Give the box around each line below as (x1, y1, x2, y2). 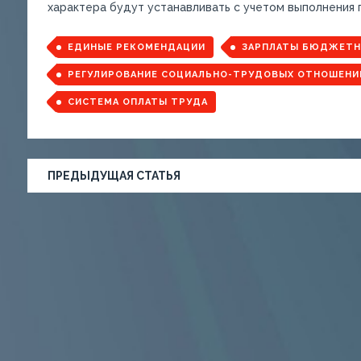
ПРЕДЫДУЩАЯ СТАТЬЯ (47, 169, 180, 182)
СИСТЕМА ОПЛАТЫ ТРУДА (67, 97, 208, 107)
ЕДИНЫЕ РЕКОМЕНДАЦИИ (67, 42, 205, 52)
